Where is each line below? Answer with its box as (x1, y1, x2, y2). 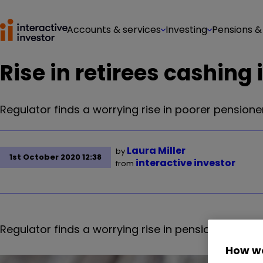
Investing (166, 23, 207, 36)
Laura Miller (127, 144, 186, 157)
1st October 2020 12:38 (9, 151, 102, 163)
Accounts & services (67, 23, 161, 36)
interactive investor (136, 156, 235, 170)
